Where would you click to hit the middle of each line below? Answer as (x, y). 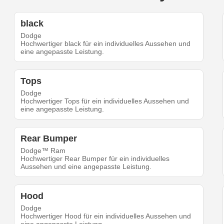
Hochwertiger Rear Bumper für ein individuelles (95, 159)
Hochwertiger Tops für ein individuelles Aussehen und (105, 101)
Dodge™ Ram (43, 151)
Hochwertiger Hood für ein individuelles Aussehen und (106, 216)
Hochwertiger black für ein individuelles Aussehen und (106, 44)
